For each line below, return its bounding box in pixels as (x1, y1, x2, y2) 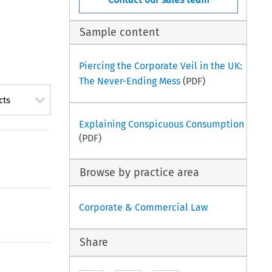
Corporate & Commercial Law (78, 202, 208, 214)
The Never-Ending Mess (78, 75, 180, 87)
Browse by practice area (80, 165, 200, 179)
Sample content (80, 25, 160, 39)
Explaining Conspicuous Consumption (78, 118, 244, 130)
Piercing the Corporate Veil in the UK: (78, 59, 242, 72)
